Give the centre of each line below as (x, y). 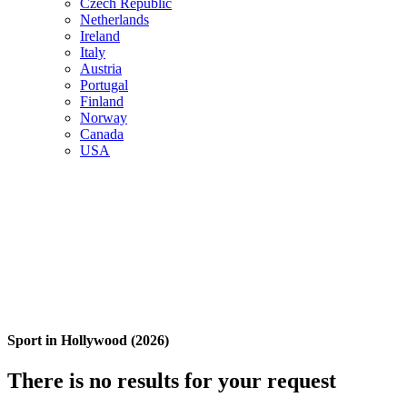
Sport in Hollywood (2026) (88, 341)
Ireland (100, 36)
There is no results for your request (172, 380)
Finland (102, 101)
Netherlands (114, 20)
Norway (104, 118)
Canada (102, 134)
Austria (101, 69)
